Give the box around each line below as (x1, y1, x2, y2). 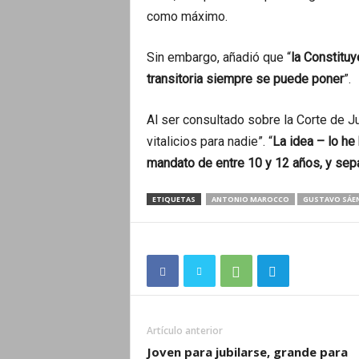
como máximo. (146, 8, 228, 24)
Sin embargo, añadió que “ (146, 49, 291, 65)
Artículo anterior (146, 323, 223, 337)
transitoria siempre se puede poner (146, 71, 344, 87)
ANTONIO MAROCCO (211, 193, 289, 204)
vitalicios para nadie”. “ (146, 133, 272, 149)
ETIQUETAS (151, 193, 196, 204)
